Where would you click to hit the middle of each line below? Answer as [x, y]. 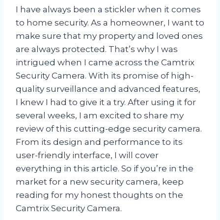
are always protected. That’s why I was [97, 49]
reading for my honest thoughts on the [99, 195]
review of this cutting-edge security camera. [109, 129]
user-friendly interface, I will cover [87, 155]
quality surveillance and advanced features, [108, 89]
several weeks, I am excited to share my [100, 116]
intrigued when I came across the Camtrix [105, 63]
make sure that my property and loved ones [109, 36]
